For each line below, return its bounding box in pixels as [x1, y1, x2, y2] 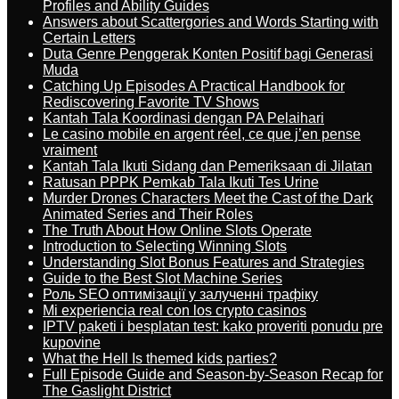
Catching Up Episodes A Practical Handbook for [43, 78, 345, 94]
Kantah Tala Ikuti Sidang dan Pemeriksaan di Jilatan [43, 159, 372, 174]
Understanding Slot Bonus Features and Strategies [43, 255, 364, 270]
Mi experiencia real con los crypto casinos [43, 303, 306, 318]
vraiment [43, 142, 97, 158]
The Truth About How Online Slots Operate [43, 223, 312, 238]
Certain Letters [43, 30, 135, 45]
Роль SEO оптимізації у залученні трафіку [43, 287, 318, 302]
